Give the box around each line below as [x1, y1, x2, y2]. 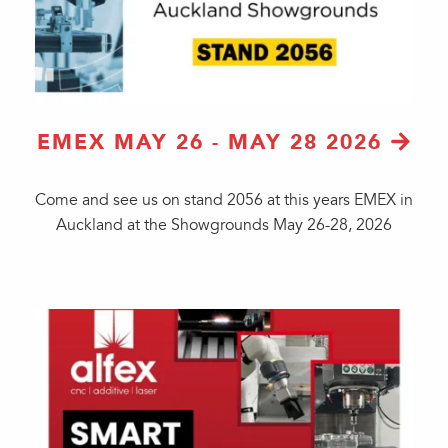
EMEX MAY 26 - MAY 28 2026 [37, 129, 383, 155]
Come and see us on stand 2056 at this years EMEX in [35, 190, 413, 210]
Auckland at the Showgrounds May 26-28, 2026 [56, 215, 392, 235]
